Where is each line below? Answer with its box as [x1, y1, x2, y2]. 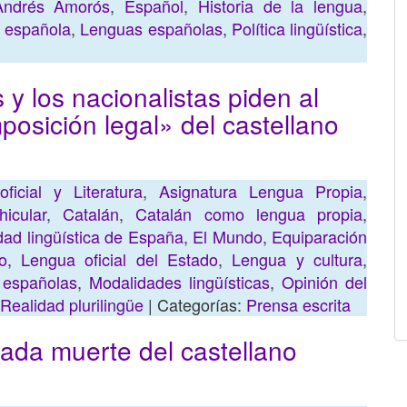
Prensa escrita [246, 293, 351, 316]
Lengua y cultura [232, 247, 363, 271]
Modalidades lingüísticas [88, 270, 270, 293]
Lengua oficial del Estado [21, 247, 219, 271]
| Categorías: [144, 293, 246, 316]
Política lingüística [231, 16, 363, 40]
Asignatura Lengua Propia [159, 179, 362, 203]
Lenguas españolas [80, 16, 223, 40]
